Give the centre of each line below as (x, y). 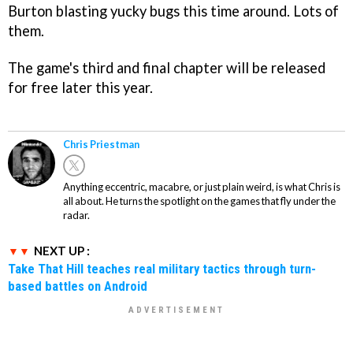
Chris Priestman (101, 144)
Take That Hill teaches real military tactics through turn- (162, 268)
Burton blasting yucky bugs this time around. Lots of (173, 11)
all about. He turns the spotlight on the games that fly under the (199, 201)
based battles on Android (78, 286)
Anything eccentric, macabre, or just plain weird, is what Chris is (202, 186)
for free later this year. (80, 87)
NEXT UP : (62, 250)
